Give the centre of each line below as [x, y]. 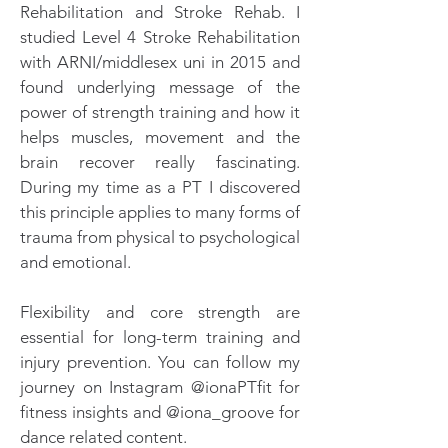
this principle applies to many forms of [160, 212]
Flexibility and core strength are [160, 312]
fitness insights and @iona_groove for [160, 412]
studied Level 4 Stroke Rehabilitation [160, 37]
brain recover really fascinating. [160, 162]
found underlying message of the [160, 87]
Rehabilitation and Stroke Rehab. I [160, 12]
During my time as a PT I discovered [160, 187]
